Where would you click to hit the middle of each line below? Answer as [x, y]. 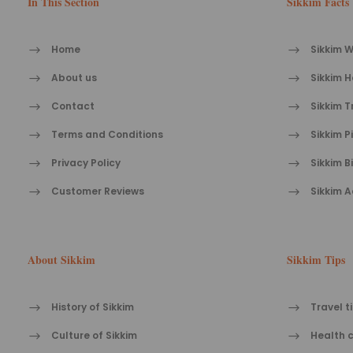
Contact [73, 106]
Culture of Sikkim [94, 336]
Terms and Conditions [107, 135]
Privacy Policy [86, 163]
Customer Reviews [98, 191]
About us [74, 78]
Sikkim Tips [316, 260]
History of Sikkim [93, 307]
